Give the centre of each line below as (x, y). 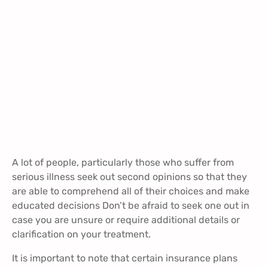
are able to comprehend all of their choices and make (131, 191)
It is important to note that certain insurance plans (125, 258)
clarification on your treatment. (81, 234)
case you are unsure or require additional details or (126, 220)
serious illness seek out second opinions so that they (130, 177)
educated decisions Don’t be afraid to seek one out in (131, 206)
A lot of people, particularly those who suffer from (123, 163)
